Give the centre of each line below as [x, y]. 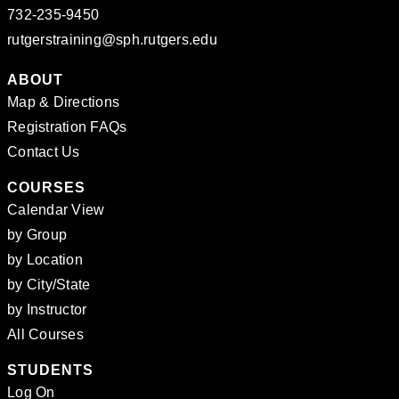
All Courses [45, 334]
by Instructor [47, 309]
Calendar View [56, 210]
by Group [37, 235]
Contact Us [44, 152]
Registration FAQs [67, 127]
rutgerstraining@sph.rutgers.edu [112, 40]
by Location [45, 260]
